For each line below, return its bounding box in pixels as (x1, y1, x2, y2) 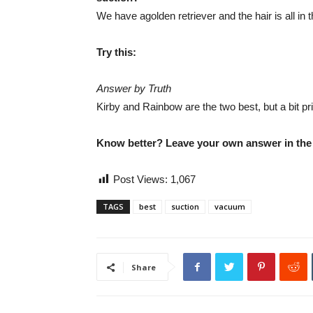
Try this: (96, 46, 136, 58)
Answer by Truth (96, 82, 171, 94)
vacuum (214, 201, 245, 212)
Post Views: (113, 173, 170, 185)
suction (171, 201, 199, 212)
